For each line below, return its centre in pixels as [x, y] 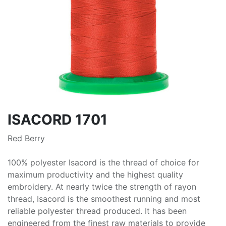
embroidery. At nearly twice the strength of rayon [102, 187]
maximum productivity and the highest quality [95, 175]
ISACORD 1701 [58, 120]
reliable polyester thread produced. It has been [97, 211]
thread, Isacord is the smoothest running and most [104, 199]
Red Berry [26, 138]
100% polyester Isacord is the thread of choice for [103, 162]
